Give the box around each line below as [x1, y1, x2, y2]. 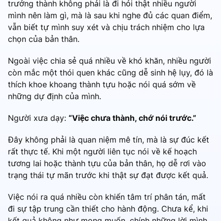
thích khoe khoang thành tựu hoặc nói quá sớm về [8, 79, 196, 89]
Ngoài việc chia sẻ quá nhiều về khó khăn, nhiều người [8, 55, 211, 66]
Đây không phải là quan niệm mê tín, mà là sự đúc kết [8, 134, 209, 145]
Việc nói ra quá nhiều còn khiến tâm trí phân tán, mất [8, 191, 206, 202]
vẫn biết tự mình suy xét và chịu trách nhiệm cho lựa [8, 22, 205, 32]
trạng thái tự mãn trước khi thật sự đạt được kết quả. [8, 170, 211, 180]
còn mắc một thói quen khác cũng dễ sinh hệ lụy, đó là [8, 67, 213, 77]
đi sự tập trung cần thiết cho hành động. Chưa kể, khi [8, 203, 208, 214]
